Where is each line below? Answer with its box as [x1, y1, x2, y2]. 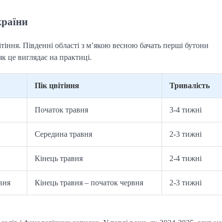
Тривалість [169, 81, 210, 90]
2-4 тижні [169, 154, 202, 163]
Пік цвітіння [35, 81, 79, 90]
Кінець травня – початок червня [35, 178, 143, 187]
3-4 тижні [169, 105, 202, 114]
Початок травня [35, 105, 88, 114]
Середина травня [35, 129, 92, 138]
